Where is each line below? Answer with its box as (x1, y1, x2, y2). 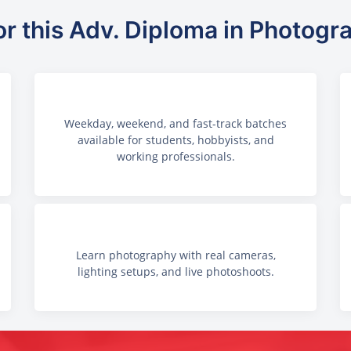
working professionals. (116, 149, 235, 165)
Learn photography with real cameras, (75, 247, 276, 262)
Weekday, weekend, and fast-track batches (64, 116, 287, 132)
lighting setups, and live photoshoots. (77, 263, 274, 279)
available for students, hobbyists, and (77, 132, 274, 148)
